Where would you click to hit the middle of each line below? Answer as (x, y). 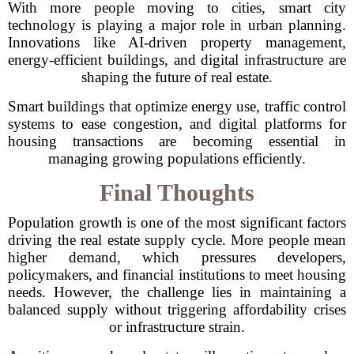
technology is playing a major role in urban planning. (177, 25)
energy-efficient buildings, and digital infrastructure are (177, 60)
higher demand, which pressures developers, (177, 257)
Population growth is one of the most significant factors (177, 222)
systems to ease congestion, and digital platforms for (177, 124)
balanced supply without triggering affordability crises (177, 309)
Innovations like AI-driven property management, (177, 42)
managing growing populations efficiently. (177, 158)
